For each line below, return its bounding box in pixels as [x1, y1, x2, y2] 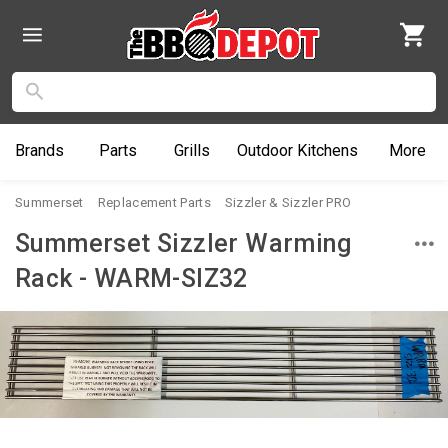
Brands [14, 140, 64, 160]
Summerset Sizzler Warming [15, 228, 351, 258]
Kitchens [293, 140, 359, 160]
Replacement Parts [97, 194, 211, 210]
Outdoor [237, 140, 294, 160]
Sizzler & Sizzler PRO [224, 194, 352, 210]
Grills [173, 140, 210, 160]
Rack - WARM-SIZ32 [15, 263, 248, 293]
